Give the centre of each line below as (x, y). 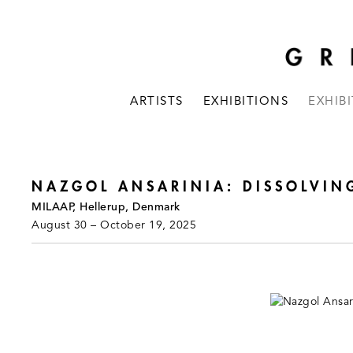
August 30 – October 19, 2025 (114, 226)
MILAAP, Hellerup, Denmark (106, 208)
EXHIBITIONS (246, 102)
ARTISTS (157, 102)
